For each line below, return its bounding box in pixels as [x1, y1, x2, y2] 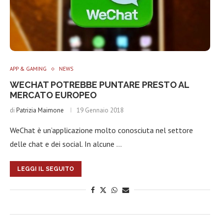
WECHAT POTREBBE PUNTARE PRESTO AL [10, 80, 189, 90]
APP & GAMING [10, 65, 47, 72]
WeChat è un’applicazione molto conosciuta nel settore [10, 125, 193, 135]
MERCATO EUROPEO [10, 90, 97, 100]
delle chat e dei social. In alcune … [10, 139, 122, 149]
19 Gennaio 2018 [77, 106, 124, 114]
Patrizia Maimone [16, 106, 64, 114]
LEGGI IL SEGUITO [17, 165, 74, 172]
